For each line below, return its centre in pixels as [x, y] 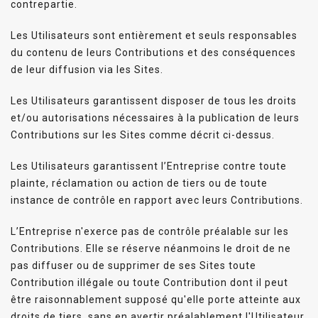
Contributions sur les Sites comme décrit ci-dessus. [143, 135]
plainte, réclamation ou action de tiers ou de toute [139, 183]
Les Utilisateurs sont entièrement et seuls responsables [154, 35]
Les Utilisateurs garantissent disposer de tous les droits [154, 100]
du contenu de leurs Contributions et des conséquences [153, 52]
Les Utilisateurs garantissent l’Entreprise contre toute [149, 166]
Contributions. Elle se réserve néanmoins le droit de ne [151, 248]
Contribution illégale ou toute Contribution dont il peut [149, 282]
